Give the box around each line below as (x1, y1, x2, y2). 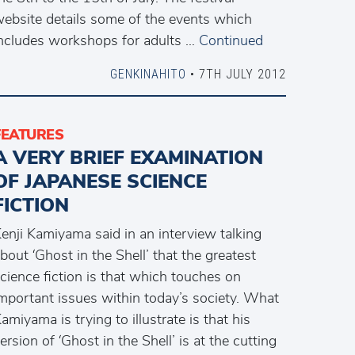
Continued (199, 31, 263, 50)
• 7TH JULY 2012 (185, 66, 286, 82)
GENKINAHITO (109, 66, 186, 82)
